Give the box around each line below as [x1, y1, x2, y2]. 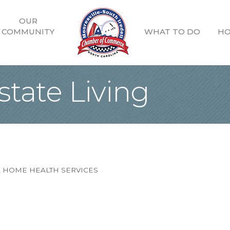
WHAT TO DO [144, 27, 200, 37]
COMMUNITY [2, 27, 54, 37]
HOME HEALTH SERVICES [3, 165, 98, 174]
